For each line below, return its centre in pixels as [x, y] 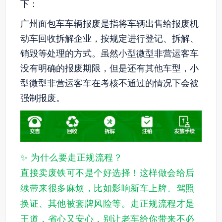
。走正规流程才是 [158, 204]
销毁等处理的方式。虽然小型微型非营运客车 [110, 54]
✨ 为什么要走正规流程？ [71, 158]
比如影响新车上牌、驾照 [144, 189]
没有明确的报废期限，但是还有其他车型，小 [110, 69]
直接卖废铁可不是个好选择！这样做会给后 [108, 173]
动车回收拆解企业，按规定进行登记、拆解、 [110, 39]
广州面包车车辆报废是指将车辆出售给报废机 [110, 24]
